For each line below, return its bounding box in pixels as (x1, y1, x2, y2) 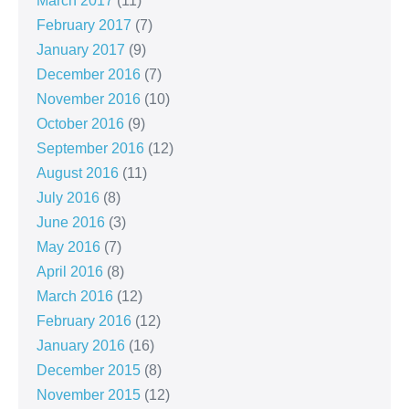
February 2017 (37, 17, 131, 34)
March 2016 (37, 288, 113, 305)
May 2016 (37, 239, 100, 256)
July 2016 (37, 190, 100, 206)
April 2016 (37, 264, 103, 280)
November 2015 (37, 387, 141, 404)
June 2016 (37, 215, 105, 231)
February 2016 (37, 313, 131, 330)
